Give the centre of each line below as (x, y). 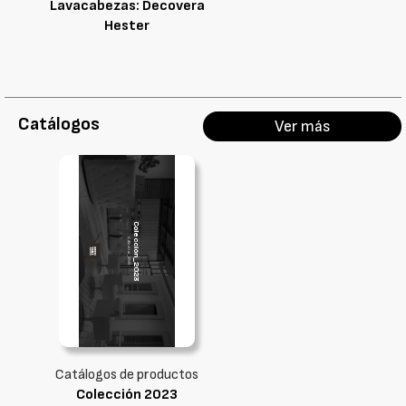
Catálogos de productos (127, 375)
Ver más (302, 126)
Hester (127, 26)
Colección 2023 (127, 395)
